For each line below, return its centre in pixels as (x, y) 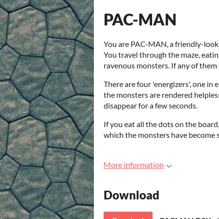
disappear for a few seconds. (151, 105)
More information (134, 164)
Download (131, 195)
